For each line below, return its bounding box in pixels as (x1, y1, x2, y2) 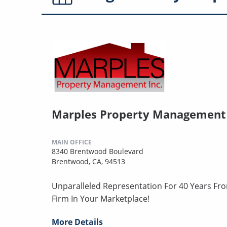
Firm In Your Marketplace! (52, 193, 149, 204)
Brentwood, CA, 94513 (52, 156, 125, 166)
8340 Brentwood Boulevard (52, 146, 143, 156)
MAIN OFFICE (52, 137, 92, 146)
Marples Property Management (52, 106, 226, 122)
